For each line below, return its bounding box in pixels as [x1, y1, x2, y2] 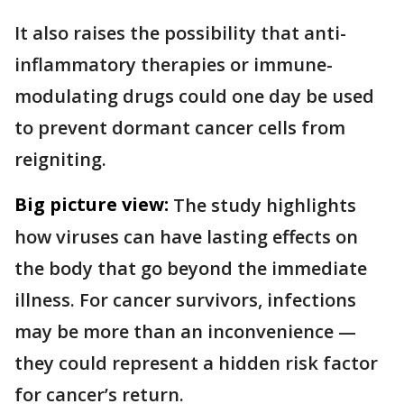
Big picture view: [14, 191, 169, 216]
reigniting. [14, 146, 106, 171]
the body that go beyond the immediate [14, 255, 367, 280]
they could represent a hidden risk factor [14, 350, 378, 375]
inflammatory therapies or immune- [14, 51, 333, 77]
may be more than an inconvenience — [14, 318, 356, 344]
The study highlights [173, 192, 356, 217]
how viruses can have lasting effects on [14, 224, 358, 249]
